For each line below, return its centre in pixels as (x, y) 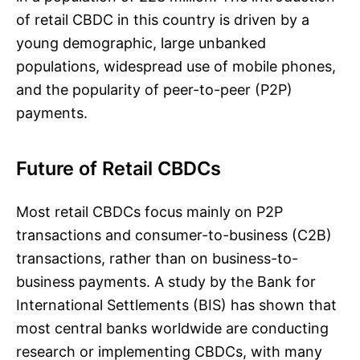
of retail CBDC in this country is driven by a (163, 20)
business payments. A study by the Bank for (166, 282)
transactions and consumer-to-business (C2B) (174, 235)
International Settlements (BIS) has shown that (176, 305)
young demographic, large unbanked (141, 43)
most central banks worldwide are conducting (172, 328)
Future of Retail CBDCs (119, 168)
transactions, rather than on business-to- (157, 258)
